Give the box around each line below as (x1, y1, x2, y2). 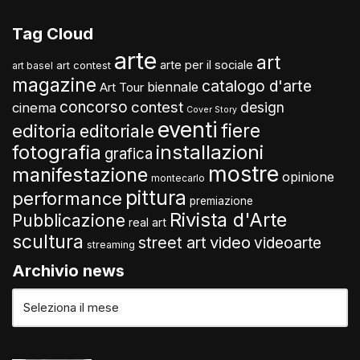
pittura (125, 185, 186, 210)
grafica (104, 144, 153, 163)
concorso (59, 97, 128, 117)
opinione (282, 168, 334, 185)
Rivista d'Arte (170, 207, 287, 231)
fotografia (12, 140, 101, 164)
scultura (12, 230, 84, 253)
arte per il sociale (160, 57, 253, 72)
